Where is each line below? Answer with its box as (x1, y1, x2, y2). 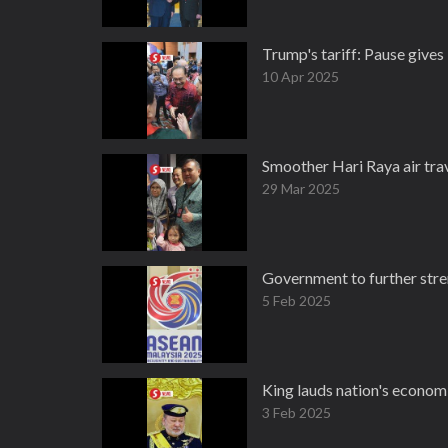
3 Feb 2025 (262, 404, 331, 421)
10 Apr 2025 (262, 68, 339, 85)
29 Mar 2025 (262, 180, 340, 197)
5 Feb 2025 (262, 292, 331, 309)
